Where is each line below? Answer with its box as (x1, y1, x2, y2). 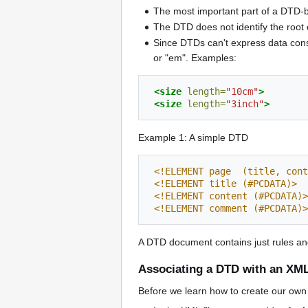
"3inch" (225, 98, 264, 110)
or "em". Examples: (153, 52, 237, 64)
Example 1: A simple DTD (138, 132, 248, 144)
